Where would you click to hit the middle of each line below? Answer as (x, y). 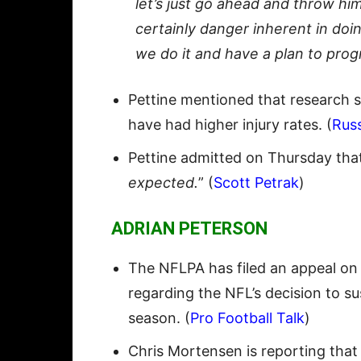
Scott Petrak (256, 183)
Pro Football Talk (247, 318)
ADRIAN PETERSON (189, 229)
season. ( (159, 318)
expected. (163, 183)
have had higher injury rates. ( (230, 125)
